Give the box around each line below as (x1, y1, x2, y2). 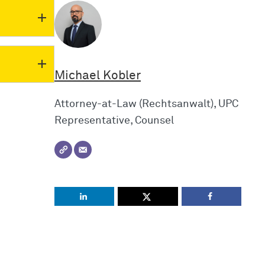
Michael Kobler (54, 69, 141, 82)
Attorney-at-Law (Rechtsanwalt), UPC (54, 99, 238, 110)
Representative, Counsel (54, 115, 174, 127)
